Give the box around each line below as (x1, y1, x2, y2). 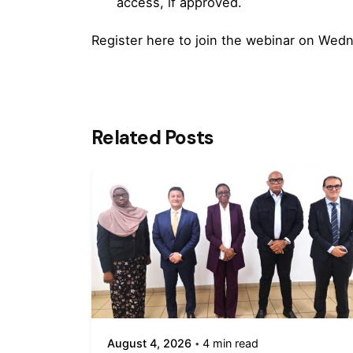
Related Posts (91, 125, 214, 151)
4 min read (203, 336, 259, 350)
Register (91, 32, 147, 49)
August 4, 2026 (107, 336, 192, 350)
